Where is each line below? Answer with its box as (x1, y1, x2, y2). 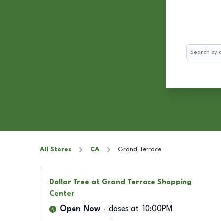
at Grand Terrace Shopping (91, 179, 192, 185)
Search (186, 46, 206, 52)
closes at (108, 205, 139, 213)
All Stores (40, 147, 72, 153)
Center (49, 190, 74, 197)
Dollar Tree (49, 179, 89, 185)
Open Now (59, 205, 100, 213)
